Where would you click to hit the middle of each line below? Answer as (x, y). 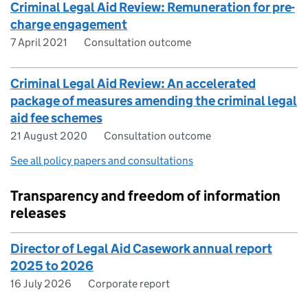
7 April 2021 (39, 43)
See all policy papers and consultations (102, 161)
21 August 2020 (49, 136)
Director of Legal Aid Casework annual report (141, 249)
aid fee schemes (56, 118)
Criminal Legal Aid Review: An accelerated (133, 84)
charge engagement (69, 25)
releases (38, 213)
